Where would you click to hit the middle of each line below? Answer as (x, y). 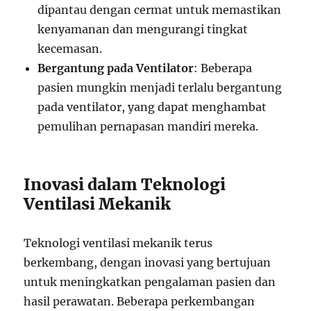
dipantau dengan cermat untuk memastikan (160, 10)
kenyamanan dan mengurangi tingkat (143, 29)
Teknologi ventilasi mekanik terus (118, 243)
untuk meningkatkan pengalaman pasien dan (150, 282)
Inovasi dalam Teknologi (125, 184)
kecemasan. (70, 49)
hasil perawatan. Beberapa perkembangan (140, 301)
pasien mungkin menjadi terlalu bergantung (160, 87)
